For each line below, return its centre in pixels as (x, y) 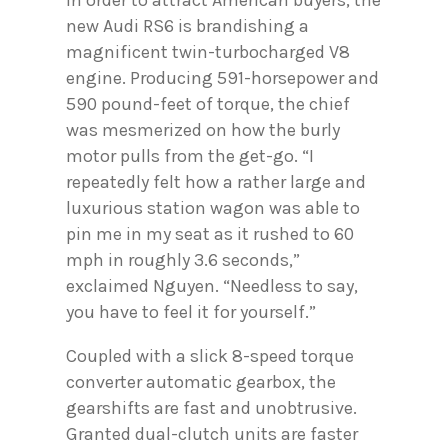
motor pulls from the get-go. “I (190, 156)
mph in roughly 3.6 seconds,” (183, 260)
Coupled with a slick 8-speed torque (210, 356)
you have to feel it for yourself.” (191, 312)
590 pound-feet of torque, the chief (208, 104)
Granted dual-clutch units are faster (212, 434)
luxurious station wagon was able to (213, 208)
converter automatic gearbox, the (201, 382)
